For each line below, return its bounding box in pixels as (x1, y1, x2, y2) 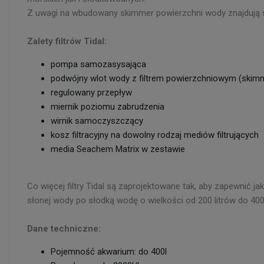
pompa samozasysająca (51, 59, 146, 70)
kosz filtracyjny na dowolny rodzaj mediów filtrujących (51, 130, 259, 140)
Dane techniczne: (27, 223, 101, 234)
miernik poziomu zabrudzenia (51, 101, 164, 112)
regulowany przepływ (51, 87, 132, 98)
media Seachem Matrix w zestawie (51, 144, 185, 154)
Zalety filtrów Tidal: (27, 36, 107, 47)
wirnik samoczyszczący (51, 115, 143, 126)
